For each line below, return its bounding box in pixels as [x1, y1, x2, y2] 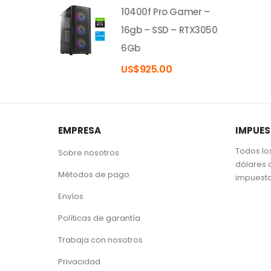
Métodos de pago [58, 169, 129, 180]
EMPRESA [58, 124, 101, 137]
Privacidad [58, 256, 100, 267]
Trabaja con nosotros [58, 234, 143, 246]
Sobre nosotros [58, 147, 119, 158]
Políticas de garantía [58, 212, 140, 224]
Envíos [58, 191, 83, 202]
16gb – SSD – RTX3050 [121, 24, 218, 37]
